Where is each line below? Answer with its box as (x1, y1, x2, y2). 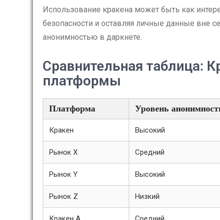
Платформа (49, 104, 95, 113)
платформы (43, 73, 121, 89)
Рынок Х (49, 148, 78, 157)
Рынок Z (49, 192, 78, 201)
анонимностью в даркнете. (43, 32, 142, 42)
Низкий (135, 192, 160, 201)
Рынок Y (49, 170, 78, 179)
